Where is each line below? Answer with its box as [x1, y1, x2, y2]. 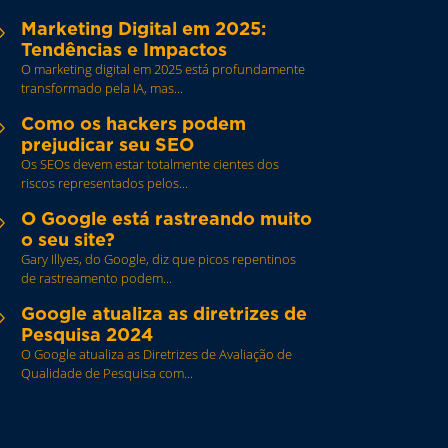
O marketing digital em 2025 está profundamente [20, 59, 305, 78]
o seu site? [20, 228, 115, 250]
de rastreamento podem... [20, 268, 172, 287]
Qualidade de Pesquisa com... [20, 363, 193, 382]
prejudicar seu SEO [20, 133, 194, 155]
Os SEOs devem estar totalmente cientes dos [20, 154, 279, 173]
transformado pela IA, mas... [20, 78, 183, 97]
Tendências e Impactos [20, 38, 227, 60]
